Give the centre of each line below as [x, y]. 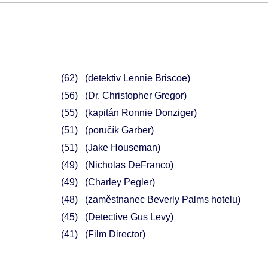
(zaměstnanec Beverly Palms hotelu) [162, 200]
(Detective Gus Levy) [129, 217]
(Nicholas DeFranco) [129, 165]
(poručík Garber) [119, 130]
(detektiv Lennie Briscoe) [137, 78]
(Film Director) [115, 234]
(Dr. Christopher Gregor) [135, 95]
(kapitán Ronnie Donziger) [141, 113]
